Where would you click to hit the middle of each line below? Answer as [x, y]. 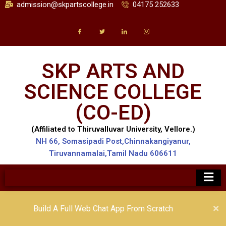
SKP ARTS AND [113, 71]
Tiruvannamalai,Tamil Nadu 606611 [113, 153]
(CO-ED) [113, 112]
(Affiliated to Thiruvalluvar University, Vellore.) [113, 129]
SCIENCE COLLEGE [113, 92]
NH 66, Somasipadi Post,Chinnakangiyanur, [113, 141]
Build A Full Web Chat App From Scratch [103, 209]
